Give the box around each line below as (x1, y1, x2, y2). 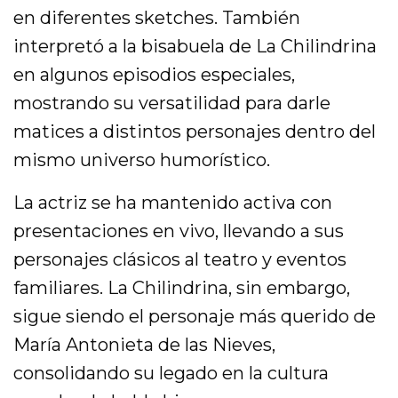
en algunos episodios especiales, (13, 63, 296, 85)
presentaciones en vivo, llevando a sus (13, 219, 345, 242)
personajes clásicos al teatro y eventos (13, 248, 347, 270)
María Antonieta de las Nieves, (13, 333, 276, 355)
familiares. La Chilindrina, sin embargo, (13, 276, 351, 298)
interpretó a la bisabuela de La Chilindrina (13, 35, 378, 57)
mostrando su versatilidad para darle (13, 92, 331, 114)
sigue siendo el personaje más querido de (13, 305, 377, 327)
